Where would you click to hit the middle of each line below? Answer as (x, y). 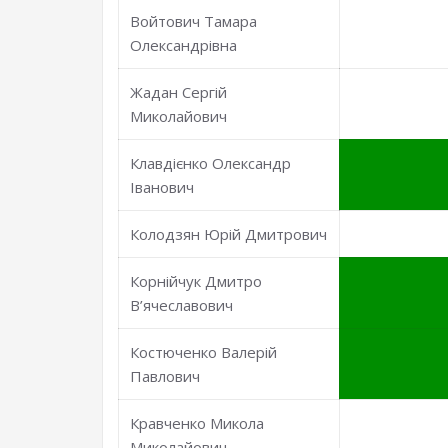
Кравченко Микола (197, 423)
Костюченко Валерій (204, 352)
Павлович (165, 376)
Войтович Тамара (194, 21)
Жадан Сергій (179, 92)
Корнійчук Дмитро (196, 281)
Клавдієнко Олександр (211, 163)
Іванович (162, 187)
